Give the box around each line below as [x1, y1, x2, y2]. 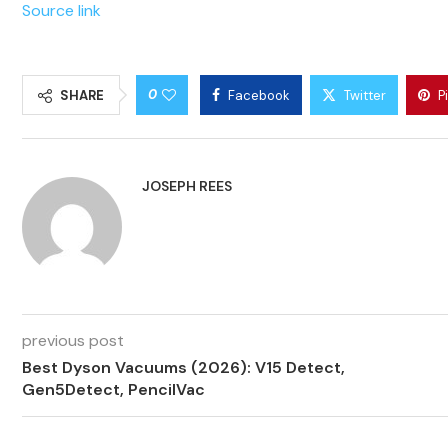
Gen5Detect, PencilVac [22, 379, 205, 401]
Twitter [344, 87, 386, 105]
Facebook [228, 87, 290, 105]
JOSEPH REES [142, 177, 232, 196]
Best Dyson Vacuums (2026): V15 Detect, [22, 357, 345, 379]
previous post [22, 330, 124, 352]
